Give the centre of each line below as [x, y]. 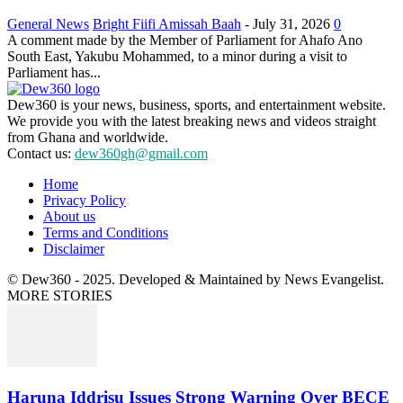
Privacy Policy [85, 201]
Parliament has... [54, 73]
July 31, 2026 [291, 24]
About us [69, 217]
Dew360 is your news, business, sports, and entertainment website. [197, 105]
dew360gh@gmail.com [141, 154]
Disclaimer [74, 249]
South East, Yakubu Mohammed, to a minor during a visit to [177, 57]
